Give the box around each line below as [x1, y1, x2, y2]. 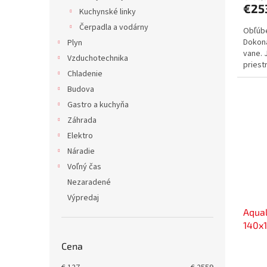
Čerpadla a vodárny [79, 21, 148, 33]
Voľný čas [67, 161, 101, 173]
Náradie [67, 145, 95, 157]
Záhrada [67, 114, 97, 126]
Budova [67, 83, 94, 95]
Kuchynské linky [79, 6, 136, 18]
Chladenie [67, 68, 103, 80]
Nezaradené [67, 176, 111, 188]
